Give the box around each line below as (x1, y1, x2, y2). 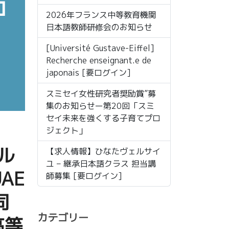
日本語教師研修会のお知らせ (46, 21, 152, 33)
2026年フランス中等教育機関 (46, 9, 156, 20)
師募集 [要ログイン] (46, 170, 122, 181)
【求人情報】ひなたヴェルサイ (46, 146, 161, 157)
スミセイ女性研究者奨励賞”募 (46, 88, 156, 99)
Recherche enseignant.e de (46, 55, 151, 66)
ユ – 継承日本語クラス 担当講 (46, 158, 156, 169)
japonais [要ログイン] (46, 67, 131, 78)
